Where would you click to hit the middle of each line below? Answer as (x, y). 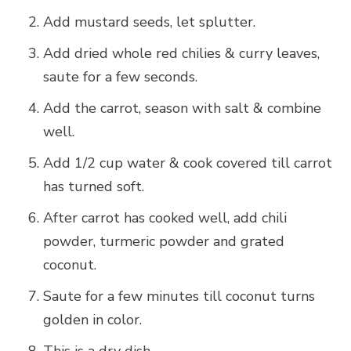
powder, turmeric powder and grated (164, 241)
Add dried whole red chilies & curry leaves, (181, 53)
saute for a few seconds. (120, 76)
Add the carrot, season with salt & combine (182, 108)
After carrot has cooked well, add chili (165, 217)
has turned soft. (94, 186)
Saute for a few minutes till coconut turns (179, 296)
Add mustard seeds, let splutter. (149, 22)
